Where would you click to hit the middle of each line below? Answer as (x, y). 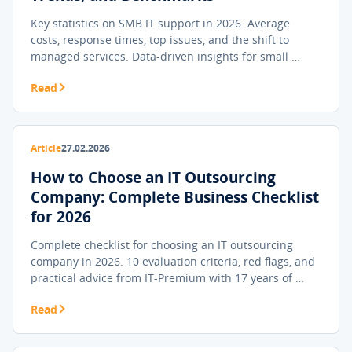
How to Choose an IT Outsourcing (153, 178)
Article (46, 148)
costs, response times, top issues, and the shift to (160, 40)
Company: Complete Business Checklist (175, 197)
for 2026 (61, 217)
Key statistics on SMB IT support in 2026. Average (160, 23)
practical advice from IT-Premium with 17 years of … (167, 278)
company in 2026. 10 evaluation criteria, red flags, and (173, 261)
